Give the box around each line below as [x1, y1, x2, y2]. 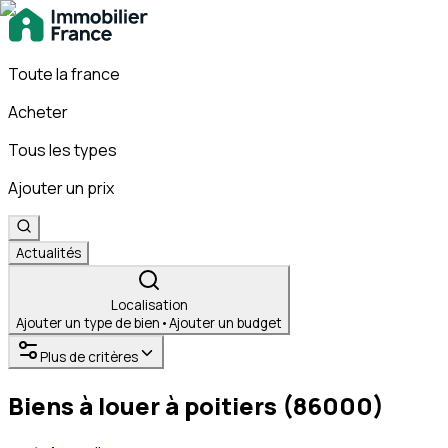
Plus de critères [40, 348, 138, 366]
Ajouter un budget [169, 314, 282, 332]
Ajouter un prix [8, 177, 114, 199]
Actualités [16, 244, 81, 262]
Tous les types [8, 139, 117, 161]
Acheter [8, 101, 68, 123]
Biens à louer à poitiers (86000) [8, 388, 384, 422]
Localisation [110, 296, 188, 314]
